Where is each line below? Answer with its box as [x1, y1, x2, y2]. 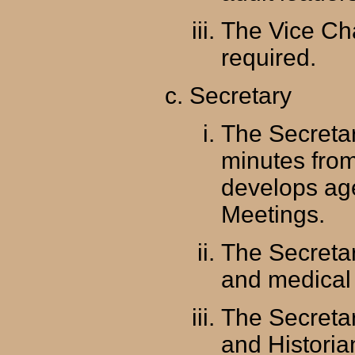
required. [221, 44, 316, 71]
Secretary [189, 82, 292, 109]
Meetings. [221, 201, 325, 228]
